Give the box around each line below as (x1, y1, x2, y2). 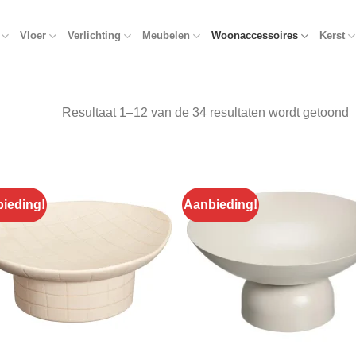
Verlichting (67, 29, 121, 41)
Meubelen (141, 29, 190, 41)
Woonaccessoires (211, 29, 299, 41)
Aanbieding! (184, 198, 258, 211)
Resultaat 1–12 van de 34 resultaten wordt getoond (61, 106, 349, 120)
